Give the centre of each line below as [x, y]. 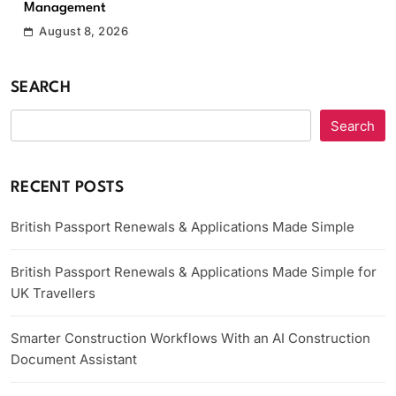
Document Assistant [74, 359]
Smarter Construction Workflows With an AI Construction [190, 338]
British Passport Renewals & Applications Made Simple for [194, 272]
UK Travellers [53, 293]
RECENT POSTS [68, 188]
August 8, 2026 [84, 31]
